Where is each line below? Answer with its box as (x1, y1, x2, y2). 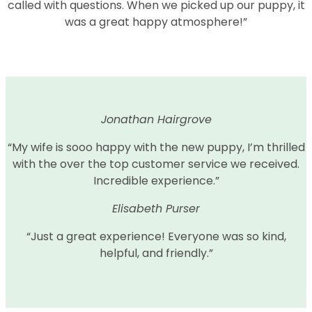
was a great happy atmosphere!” (65, 13, 247, 30)
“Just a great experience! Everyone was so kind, (26, 228, 286, 244)
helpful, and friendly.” (99, 244, 213, 261)
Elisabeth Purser (112, 200, 200, 217)
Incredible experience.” (93, 172, 219, 189)
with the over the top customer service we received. (13, 155, 299, 172)
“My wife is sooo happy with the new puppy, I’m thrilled (7, 139, 305, 155)
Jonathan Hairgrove (100, 111, 212, 127)
